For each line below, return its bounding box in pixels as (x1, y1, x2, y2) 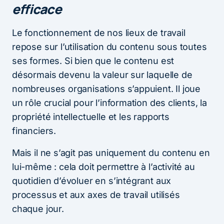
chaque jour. (12, 203, 64, 214)
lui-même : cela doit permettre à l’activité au (12, 161, 195, 172)
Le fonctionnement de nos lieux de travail (12, 27, 185, 38)
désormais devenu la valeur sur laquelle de (12, 69, 192, 80)
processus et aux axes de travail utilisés (12, 189, 180, 200)
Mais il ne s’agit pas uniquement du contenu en (12, 147, 210, 158)
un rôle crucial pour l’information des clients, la (12, 97, 207, 108)
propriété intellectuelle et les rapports (12, 111, 169, 122)
